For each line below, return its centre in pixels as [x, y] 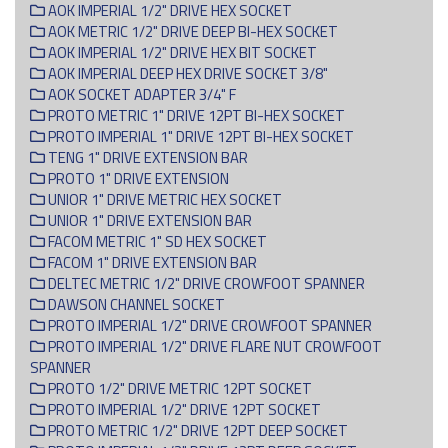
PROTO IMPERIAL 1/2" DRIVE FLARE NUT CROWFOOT [213, 346]
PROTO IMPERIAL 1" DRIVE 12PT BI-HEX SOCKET [199, 136]
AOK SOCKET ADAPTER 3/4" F [140, 94]
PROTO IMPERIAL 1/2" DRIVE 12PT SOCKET [183, 409]
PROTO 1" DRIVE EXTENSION [137, 178]
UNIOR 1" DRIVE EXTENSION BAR [148, 220]
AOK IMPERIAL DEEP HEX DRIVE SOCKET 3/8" [186, 73]
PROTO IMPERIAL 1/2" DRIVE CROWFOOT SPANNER [208, 325]
